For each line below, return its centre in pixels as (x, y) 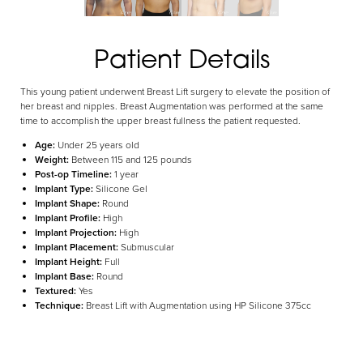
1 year (126, 174)
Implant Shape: (68, 203)
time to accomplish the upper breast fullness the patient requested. (160, 120)
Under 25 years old (98, 145)
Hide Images (203, 77)
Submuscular (147, 247)
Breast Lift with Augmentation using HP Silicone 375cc (199, 305)
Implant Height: (70, 261)
